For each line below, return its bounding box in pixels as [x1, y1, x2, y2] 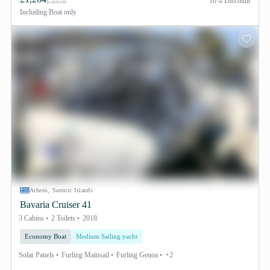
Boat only [47, 8, 77, 16]
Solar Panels [19, 251, 54, 259]
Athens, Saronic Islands [30, 187, 93, 193]
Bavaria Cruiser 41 [20, 199, 92, 210]
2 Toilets [51, 214, 75, 222]
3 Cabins [19, 214, 44, 222]
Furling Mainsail [61, 251, 109, 259]
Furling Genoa [116, 251, 158, 259]
